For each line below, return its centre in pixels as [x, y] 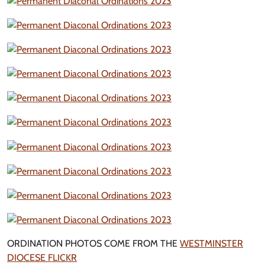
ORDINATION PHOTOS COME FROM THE [93, 243]
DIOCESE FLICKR [42, 257]
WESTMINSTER [211, 243]
